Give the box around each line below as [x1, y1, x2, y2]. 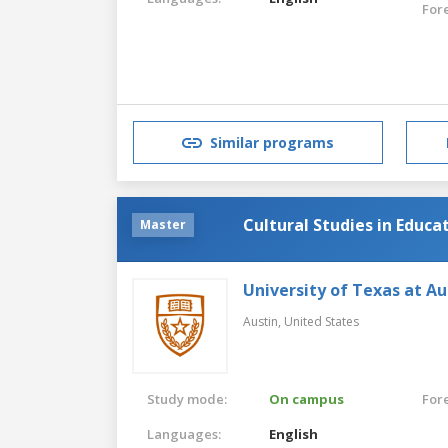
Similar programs [210, 133, 334, 153]
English [269, 424, 319, 443]
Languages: [147, 424, 221, 443]
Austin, [243, 312, 284, 330]
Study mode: [147, 389, 227, 408]
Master [140, 215, 186, 233]
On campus [269, 389, 345, 408]
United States [284, 312, 359, 330]
